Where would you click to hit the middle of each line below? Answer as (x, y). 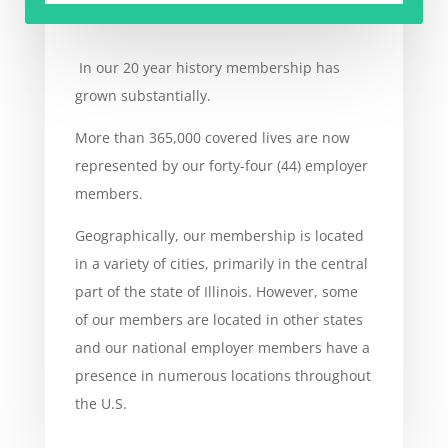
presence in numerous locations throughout (222, 375)
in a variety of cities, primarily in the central (221, 263)
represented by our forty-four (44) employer (221, 165)
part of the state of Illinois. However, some (216, 291)
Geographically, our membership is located (219, 235)
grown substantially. (142, 95)
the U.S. (100, 403)
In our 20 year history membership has (209, 67)
